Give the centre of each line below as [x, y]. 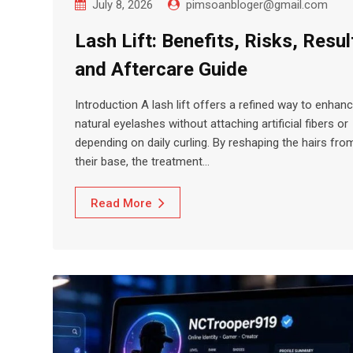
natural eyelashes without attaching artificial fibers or [212, 123]
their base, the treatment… [142, 161]
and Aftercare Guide [161, 69]
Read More [121, 203]
